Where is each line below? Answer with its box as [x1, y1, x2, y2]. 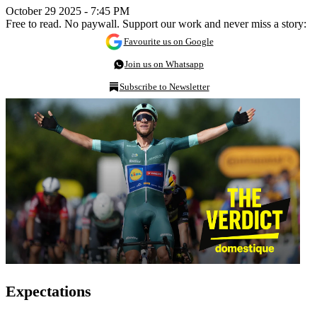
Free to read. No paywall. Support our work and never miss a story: [6, 17, 306, 30]
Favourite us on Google [123, 35, 214, 47]
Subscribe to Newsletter [119, 81, 209, 92]
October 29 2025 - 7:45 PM [6, 4, 129, 17]
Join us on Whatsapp [125, 58, 204, 69]
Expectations [6, 282, 91, 301]
